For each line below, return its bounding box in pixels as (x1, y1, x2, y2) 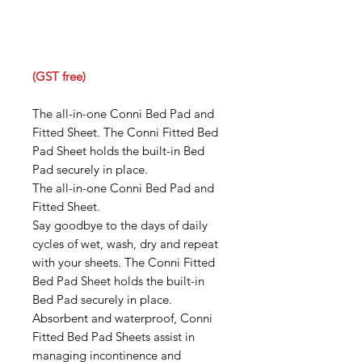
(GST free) (32, 69, 86, 84)
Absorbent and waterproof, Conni (32, 310, 213, 326)
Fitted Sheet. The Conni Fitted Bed (32, 124, 218, 140)
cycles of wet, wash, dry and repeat (32, 236, 218, 251)
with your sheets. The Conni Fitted (32, 255, 215, 270)
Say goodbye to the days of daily (32, 217, 208, 233)
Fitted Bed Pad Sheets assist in (32, 329, 195, 344)
